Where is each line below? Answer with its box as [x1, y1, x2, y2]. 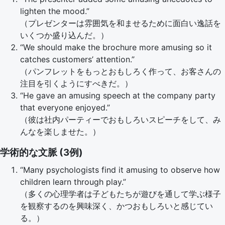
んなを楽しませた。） [20, 127, 100, 137]
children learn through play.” [20, 177, 126, 187]
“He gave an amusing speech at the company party [20, 90, 215, 100]
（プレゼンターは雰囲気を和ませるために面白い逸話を [20, 18, 221, 28]
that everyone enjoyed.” [20, 102, 110, 113]
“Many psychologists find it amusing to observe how [20, 165, 220, 175]
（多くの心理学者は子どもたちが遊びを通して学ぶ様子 [20, 189, 221, 199]
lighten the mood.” [20, 6, 89, 16]
